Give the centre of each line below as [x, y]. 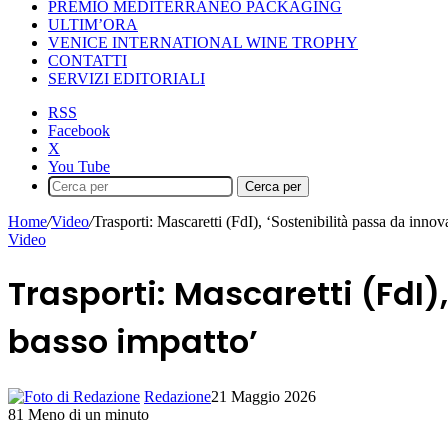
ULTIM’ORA [93, 24]
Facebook [79, 130]
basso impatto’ [133, 342]
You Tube [79, 166]
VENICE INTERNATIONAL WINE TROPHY [203, 42]
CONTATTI [87, 60]
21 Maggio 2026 [263, 396]
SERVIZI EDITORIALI [126, 78]
